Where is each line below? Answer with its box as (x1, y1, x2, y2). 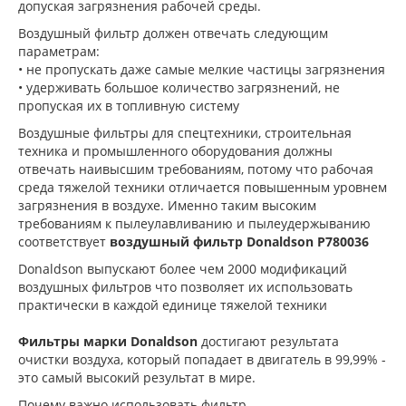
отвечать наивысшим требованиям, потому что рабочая (18, 159, 373, 178)
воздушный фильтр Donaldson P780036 (110, 232, 369, 250)
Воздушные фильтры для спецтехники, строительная (18, 123, 352, 141)
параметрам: (18, 42, 100, 60)
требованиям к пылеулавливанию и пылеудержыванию (18, 214, 371, 232)
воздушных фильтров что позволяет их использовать (18, 277, 353, 295)
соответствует (18, 232, 110, 250)
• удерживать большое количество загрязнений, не (18, 78, 340, 96)
